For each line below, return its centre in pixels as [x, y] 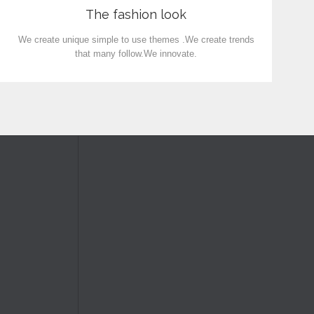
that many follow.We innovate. [136, 54]
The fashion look [136, 14]
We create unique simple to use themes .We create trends [136, 40]
